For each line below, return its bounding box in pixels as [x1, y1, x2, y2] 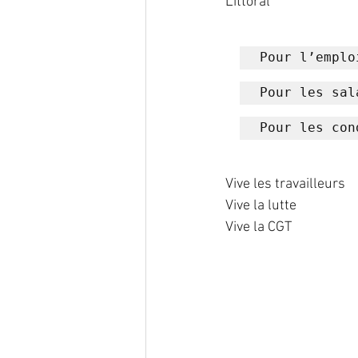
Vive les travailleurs [225, 176, 345, 193]
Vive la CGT [225, 219, 292, 236]
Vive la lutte [225, 197, 300, 214]
